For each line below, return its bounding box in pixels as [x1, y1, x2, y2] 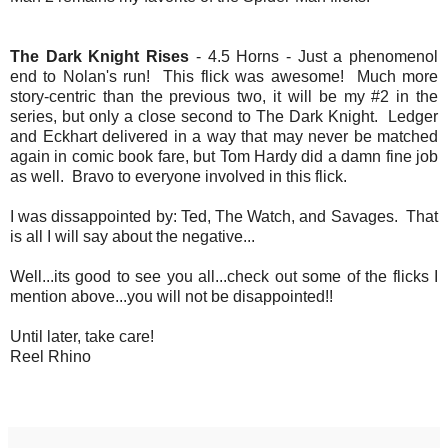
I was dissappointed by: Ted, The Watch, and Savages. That [10, 207, 438, 225]
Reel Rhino [10, 347, 91, 365]
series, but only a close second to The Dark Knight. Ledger [10, 107, 438, 125]
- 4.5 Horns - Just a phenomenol [189, 47, 439, 65]
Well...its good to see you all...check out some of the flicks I [10, 267, 438, 285]
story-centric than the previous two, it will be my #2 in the [10, 87, 438, 105]
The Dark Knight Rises [10, 47, 190, 65]
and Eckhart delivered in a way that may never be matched [10, 127, 438, 145]
